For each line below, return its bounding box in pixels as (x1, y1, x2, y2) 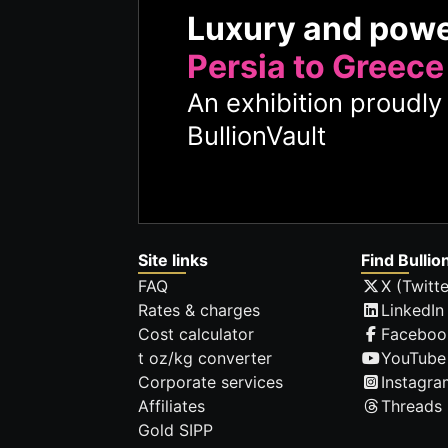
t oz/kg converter (138, 348, 272, 369)
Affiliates (138, 396, 205, 417)
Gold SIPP (138, 420, 213, 441)
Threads (381, 396, 443, 417)
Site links (138, 250, 208, 271)
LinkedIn (381, 300, 445, 321)
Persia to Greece (187, 46, 444, 86)
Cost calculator (138, 324, 254, 345)
